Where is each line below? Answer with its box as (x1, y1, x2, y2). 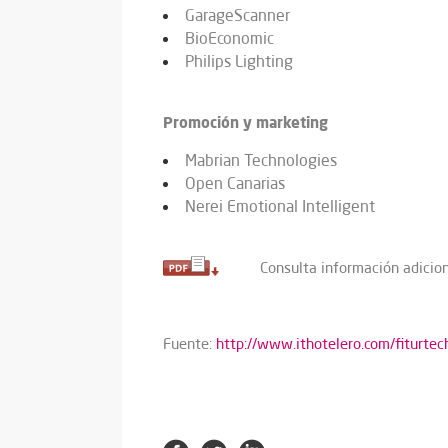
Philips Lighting (185, 51, 293, 72)
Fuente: (163, 334, 216, 354)
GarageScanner (185, 5, 290, 26)
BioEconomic (185, 28, 274, 49)
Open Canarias (185, 173, 285, 194)
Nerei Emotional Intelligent (185, 196, 375, 217)
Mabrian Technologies (185, 150, 337, 171)
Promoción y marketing (163, 112, 328, 133)
